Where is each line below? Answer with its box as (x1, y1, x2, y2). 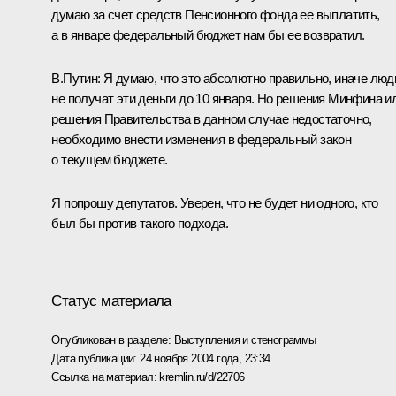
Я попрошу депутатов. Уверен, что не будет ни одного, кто (51, 195, 378, 211)
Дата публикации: (51, 351, 141, 365)
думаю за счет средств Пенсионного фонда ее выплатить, (51, 7, 380, 23)
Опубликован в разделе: (51, 332, 174, 346)
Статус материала (51, 292, 171, 309)
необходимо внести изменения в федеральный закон (51, 132, 352, 148)
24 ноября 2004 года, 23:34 (140, 351, 270, 365)
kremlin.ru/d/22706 (159, 369, 245, 384)
